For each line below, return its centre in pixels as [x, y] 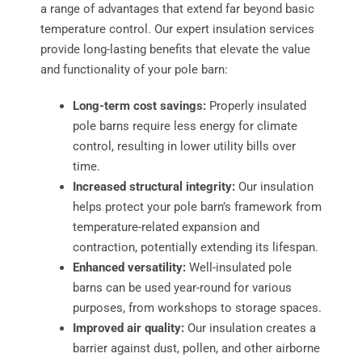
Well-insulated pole [238, 268]
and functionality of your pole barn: [134, 70]
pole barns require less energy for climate [185, 126]
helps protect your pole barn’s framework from [197, 207]
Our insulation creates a [250, 328]
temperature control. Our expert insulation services [177, 29]
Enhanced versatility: [129, 268]
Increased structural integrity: [154, 187]
